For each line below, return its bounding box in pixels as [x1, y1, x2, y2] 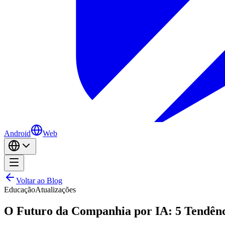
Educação [4, 185, 35, 194]
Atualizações [35, 185, 76, 194]
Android [4, 129, 31, 138]
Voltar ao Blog [16, 176, 62, 185]
